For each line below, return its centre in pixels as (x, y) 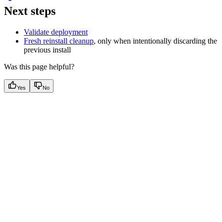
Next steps (30, 11)
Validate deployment (56, 32)
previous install (47, 50)
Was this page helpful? (39, 67)
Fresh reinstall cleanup (59, 41)
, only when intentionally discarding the (155, 41)
